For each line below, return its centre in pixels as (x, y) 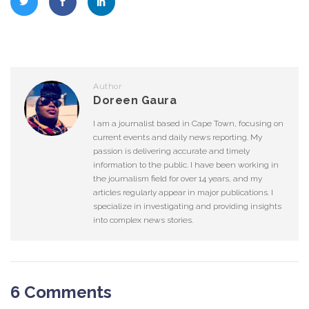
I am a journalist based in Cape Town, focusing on (188, 124)
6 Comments (61, 292)
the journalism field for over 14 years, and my (178, 179)
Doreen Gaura (135, 101)
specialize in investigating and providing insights (187, 207)
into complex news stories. (143, 220)
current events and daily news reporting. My (178, 138)
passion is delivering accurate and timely (171, 151)
